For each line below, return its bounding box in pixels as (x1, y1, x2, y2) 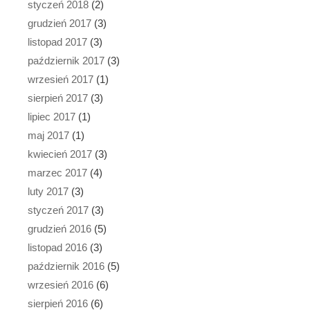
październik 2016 (28, 259, 104, 272)
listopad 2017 (28, 35, 87, 48)
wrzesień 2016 (28, 278, 93, 291)
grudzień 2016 (28, 222, 91, 235)
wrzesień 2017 (28, 73, 93, 85)
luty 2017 (28, 185, 69, 197)
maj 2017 (28, 129, 69, 141)
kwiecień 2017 (28, 147, 92, 160)
